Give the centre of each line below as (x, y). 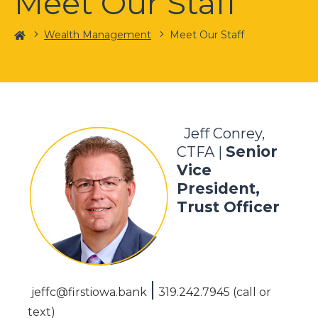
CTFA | (201, 152)
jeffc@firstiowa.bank (90, 292)
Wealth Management (98, 35)
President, (218, 188)
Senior (251, 152)
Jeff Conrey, (224, 133)
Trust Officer (228, 207)
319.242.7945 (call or (214, 292)
